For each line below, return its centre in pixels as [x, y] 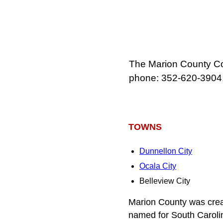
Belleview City [165, 181]
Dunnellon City [166, 151]
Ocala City [158, 166]
